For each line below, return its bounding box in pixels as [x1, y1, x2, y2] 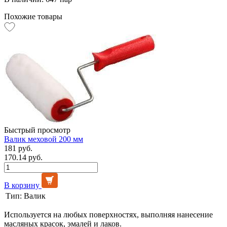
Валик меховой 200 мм [4, 134, 83, 143]
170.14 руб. [4, 153, 43, 162]
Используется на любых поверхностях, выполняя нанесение [4, 210, 213, 219]
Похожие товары [4, 12, 62, 21]
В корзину [4, 180, 40, 190]
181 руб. [4, 143, 32, 153]
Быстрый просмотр [4, 125, 70, 134]
